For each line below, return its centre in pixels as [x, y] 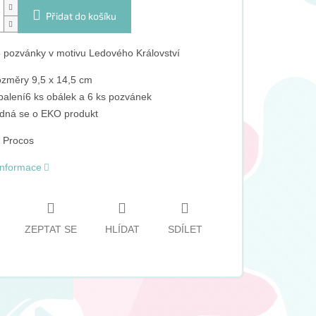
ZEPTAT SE [50, 229]
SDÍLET [185, 229]
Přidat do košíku [81, 16]
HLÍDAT [122, 229]
